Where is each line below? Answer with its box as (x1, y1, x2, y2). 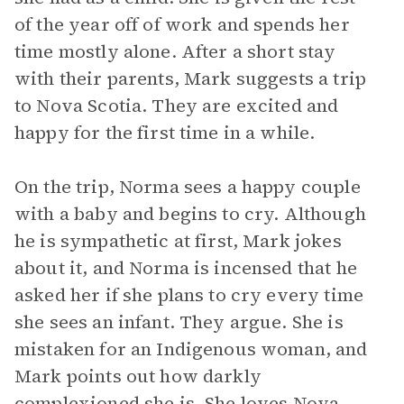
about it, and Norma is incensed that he (14, 255, 357, 280)
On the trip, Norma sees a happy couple (14, 174, 361, 199)
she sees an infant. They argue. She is (14, 309, 344, 335)
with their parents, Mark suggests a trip (14, 66, 366, 91)
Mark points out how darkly (14, 363, 262, 389)
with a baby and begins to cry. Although (14, 201, 366, 226)
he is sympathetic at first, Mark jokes (14, 228, 342, 253)
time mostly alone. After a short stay (14, 39, 336, 64)
